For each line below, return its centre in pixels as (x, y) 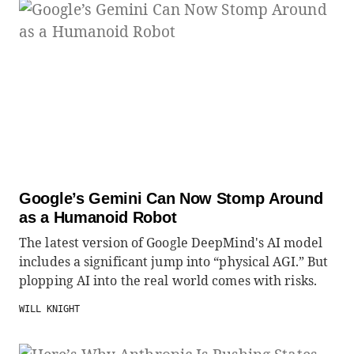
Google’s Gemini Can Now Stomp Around (171, 198)
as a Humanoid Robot (98, 217)
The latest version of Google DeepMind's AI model (171, 243)
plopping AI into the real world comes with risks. (168, 281)
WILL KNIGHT (49, 309)
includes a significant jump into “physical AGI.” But (174, 262)
